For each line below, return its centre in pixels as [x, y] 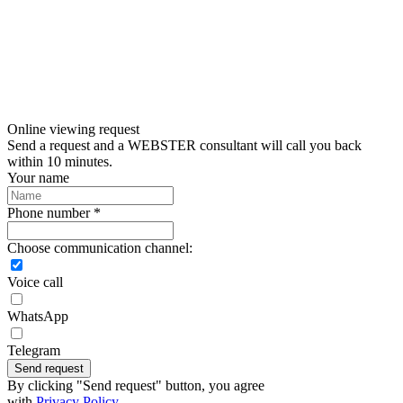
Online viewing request [73, 130]
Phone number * [54, 213]
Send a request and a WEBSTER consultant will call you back [184, 146]
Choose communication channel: [100, 248]
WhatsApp [38, 317]
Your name [38, 178]
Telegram [34, 351]
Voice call [35, 282]
